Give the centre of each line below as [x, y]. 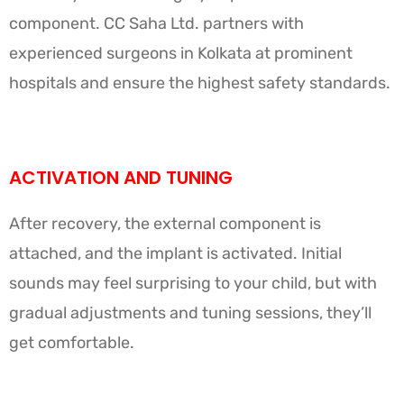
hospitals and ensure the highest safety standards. [200, 83]
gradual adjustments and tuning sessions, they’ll [190, 312]
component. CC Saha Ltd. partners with [156, 23]
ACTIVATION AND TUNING [121, 177]
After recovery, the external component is [165, 223]
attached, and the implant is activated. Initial [175, 253]
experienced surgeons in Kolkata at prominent [181, 53]
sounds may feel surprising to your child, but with [193, 283]
